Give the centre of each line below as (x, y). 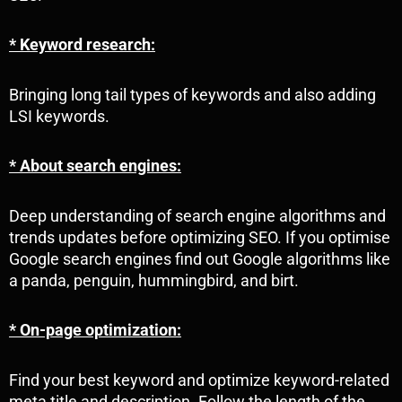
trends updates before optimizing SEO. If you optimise (200, 237)
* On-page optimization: (95, 330)
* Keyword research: (82, 45)
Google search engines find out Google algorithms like (200, 258)
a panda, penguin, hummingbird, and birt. (154, 280)
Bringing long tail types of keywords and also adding (192, 94)
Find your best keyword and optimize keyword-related (199, 380)
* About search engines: (95, 166)
